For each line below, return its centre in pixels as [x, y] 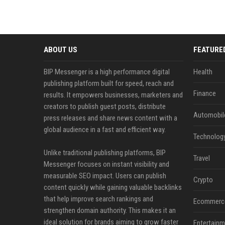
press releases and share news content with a [110, 118]
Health [203, 72]
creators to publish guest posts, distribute [105, 106]
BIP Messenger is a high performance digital [107, 72]
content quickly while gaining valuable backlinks [113, 187]
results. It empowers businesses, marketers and [113, 95]
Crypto [203, 180]
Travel [201, 158]
